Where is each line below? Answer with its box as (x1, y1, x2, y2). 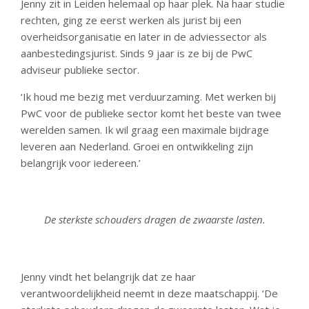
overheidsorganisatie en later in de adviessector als (21, 30, 267, 44)
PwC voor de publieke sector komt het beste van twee (21, 106, 281, 120)
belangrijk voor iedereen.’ (21, 155, 141, 170)
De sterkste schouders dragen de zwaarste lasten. (43, 212, 266, 227)
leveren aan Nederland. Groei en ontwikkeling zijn (21, 139, 253, 153)
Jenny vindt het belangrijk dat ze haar (21, 269, 196, 283)
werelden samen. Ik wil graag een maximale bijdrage (21, 122, 269, 137)
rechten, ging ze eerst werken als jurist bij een (21, 13, 241, 28)
